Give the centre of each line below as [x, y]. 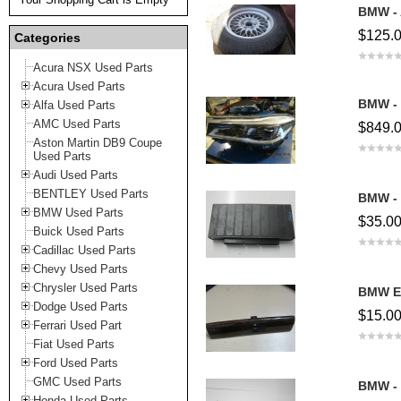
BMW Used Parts [78, 213]
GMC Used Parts [77, 382]
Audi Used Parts [76, 175]
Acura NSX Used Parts [93, 68]
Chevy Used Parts [81, 269]
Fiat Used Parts [74, 344]
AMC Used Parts [77, 124]
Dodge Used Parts [81, 307]
